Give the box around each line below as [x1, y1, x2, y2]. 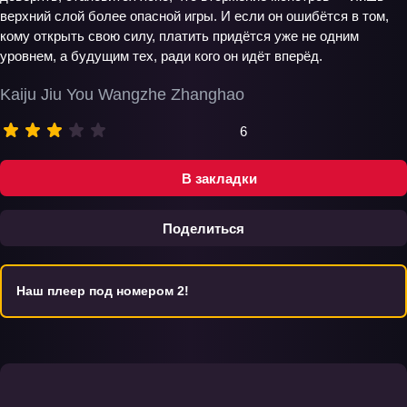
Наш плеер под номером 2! [16, 283, 189, 298]
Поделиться [163, 220, 244, 236]
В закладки [181, 170, 257, 186]
